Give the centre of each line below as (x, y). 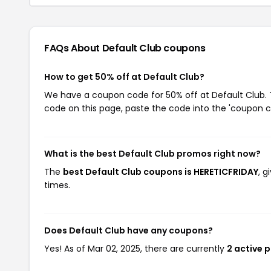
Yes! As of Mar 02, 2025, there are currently (135, 249)
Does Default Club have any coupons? (129, 230)
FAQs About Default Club (104, 48)
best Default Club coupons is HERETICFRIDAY (161, 172)
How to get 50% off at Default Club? (124, 77)
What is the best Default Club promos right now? (152, 154)
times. (57, 185)
